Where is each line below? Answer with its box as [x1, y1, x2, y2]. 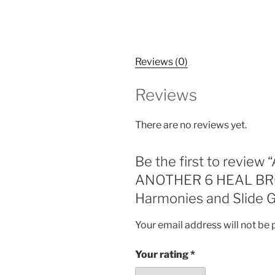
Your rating [135, 248, 190, 260]
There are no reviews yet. [135, 119, 247, 131]
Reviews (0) [135, 55, 188, 68]
